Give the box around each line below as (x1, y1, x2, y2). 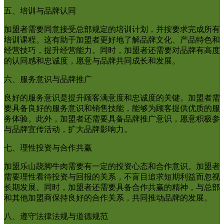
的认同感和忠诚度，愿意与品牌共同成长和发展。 (4, 56, 180, 65)
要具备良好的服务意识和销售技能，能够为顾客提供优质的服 (4, 103, 220, 112)
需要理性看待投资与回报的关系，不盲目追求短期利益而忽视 (4, 172, 220, 181)
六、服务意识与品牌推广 (4, 74, 92, 83)
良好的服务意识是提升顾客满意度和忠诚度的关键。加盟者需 (4, 93, 220, 102)
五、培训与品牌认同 (4, 6, 76, 15)
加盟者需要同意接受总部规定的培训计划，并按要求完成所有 (4, 24, 220, 33)
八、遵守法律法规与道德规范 (4, 211, 108, 220)
